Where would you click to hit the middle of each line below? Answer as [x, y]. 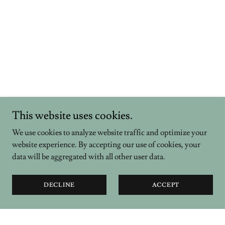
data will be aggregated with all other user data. [89, 157]
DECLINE [59, 185]
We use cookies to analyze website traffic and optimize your [109, 133]
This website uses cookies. [72, 116]
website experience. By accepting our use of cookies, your [106, 145]
